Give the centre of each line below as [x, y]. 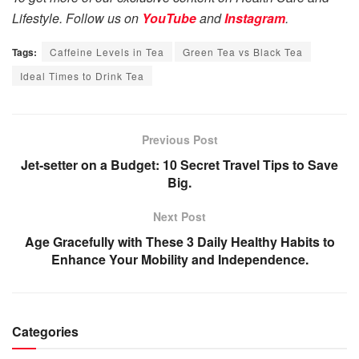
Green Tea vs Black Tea [243, 51]
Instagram [255, 18]
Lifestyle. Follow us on [77, 18]
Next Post [179, 216]
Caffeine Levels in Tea [107, 51]
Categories [45, 331]
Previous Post [179, 139]
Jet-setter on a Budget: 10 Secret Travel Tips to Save [179, 164]
